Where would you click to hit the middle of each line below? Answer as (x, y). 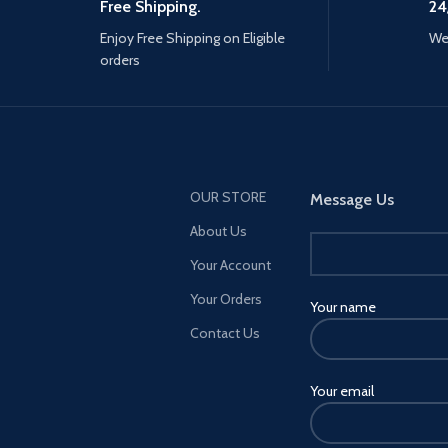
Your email (342, 391)
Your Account (230, 265)
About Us (218, 231)
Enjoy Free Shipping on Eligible (193, 38)
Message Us (352, 199)
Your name (343, 307)
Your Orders (225, 299)
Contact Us (224, 333)
